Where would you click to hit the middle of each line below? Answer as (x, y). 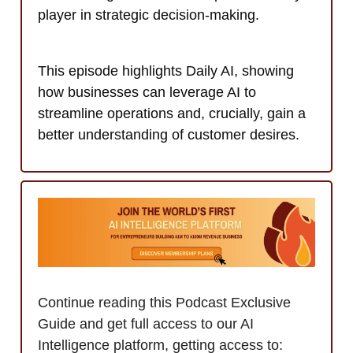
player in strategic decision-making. (149, 15)
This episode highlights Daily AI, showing (166, 71)
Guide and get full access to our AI (146, 324)
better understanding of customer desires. (169, 135)
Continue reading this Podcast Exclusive (164, 303)
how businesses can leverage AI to (147, 93)
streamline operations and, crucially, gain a (172, 114)
